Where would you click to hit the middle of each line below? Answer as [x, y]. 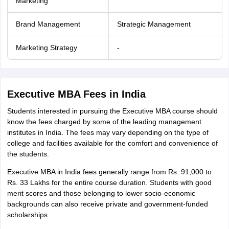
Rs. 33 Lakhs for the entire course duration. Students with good [109, 182]
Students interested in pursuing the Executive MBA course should [112, 111]
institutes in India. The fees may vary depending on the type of [108, 132]
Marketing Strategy [46, 48]
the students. [28, 154]
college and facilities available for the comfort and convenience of [112, 143]
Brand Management [48, 24]
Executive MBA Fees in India [76, 94]
